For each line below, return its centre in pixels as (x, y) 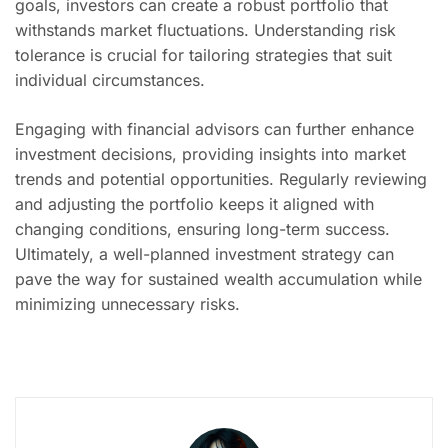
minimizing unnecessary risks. (127, 304)
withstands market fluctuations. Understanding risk (205, 30)
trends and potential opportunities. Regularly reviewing (221, 179)
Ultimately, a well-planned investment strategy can (204, 254)
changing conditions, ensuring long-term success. (202, 229)
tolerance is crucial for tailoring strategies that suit (203, 55)
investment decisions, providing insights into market (210, 154)
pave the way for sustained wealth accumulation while (218, 279)
